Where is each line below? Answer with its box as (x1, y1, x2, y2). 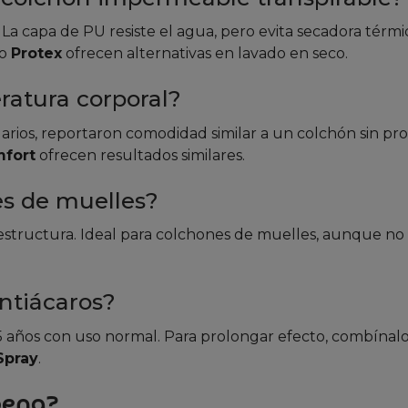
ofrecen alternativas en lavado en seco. (62, 45, 348, 63)
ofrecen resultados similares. (36, 146, 245, 164)
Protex (11, 45, 62, 63)
